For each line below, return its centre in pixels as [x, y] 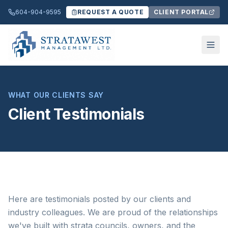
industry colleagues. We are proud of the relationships [113, 212]
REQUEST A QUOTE [111, 12]
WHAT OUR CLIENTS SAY [56, 95]
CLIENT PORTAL [181, 12]
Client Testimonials [76, 114]
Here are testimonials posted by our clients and [99, 199]
